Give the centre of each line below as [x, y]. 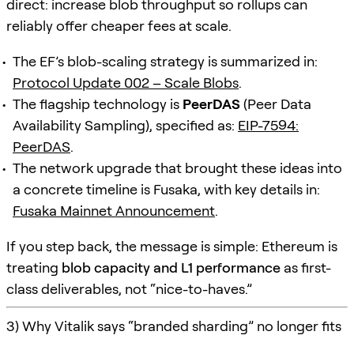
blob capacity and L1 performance [171, 267]
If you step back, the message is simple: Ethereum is [172, 246]
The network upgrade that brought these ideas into [177, 168]
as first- [306, 267]
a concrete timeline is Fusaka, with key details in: [166, 189]
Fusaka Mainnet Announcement [114, 210]
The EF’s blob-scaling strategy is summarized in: [165, 61]
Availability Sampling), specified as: [125, 125]
